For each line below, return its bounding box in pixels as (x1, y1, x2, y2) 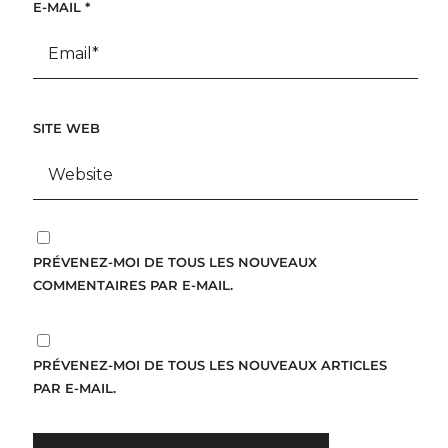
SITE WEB (32, 119, 100, 136)
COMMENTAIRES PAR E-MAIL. (32, 276, 233, 293)
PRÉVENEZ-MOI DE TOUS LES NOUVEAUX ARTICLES (32, 357, 387, 374)
